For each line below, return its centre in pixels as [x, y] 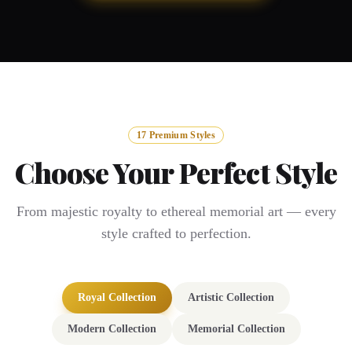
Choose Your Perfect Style [176, 172]
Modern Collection [112, 329]
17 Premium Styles [176, 135]
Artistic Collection [231, 297]
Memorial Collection [236, 329]
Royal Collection [117, 297]
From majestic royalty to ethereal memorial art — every [176, 211]
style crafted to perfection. [176, 233]
